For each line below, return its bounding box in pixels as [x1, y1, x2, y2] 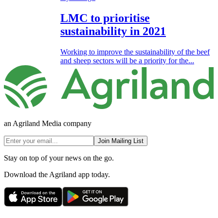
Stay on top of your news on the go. [4, 153, 114, 162]
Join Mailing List [98, 137, 144, 145]
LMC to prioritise [60, 12, 150, 25]
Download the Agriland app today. [4, 170, 110, 179]
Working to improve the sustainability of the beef [60, 48, 210, 56]
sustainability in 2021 [60, 25, 166, 38]
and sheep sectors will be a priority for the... [60, 56, 194, 65]
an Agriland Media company [4, 119, 91, 127]
